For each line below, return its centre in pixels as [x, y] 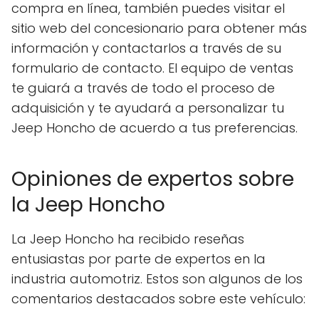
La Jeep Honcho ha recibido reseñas [128, 239]
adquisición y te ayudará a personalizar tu [148, 108]
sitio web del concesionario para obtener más [159, 28]
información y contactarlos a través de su [146, 48]
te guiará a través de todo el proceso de [143, 88]
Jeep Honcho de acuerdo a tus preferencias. [155, 128]
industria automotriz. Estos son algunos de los [157, 279]
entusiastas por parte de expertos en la [138, 259]
